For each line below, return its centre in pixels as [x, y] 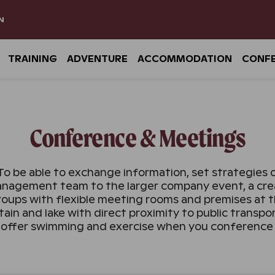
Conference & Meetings [137, 138]
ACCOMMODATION [185, 59]
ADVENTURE [97, 59]
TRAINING [33, 59]
